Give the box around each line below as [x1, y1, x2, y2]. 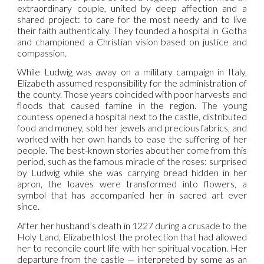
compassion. [17, 47, 67, 58]
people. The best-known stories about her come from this [17, 144, 247, 156]
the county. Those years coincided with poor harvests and [17, 88, 247, 100]
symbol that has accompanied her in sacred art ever [17, 189, 247, 201]
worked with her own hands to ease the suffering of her [17, 133, 247, 145]
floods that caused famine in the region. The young [17, 100, 247, 111]
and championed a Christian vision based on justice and [17, 36, 247, 47]
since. [17, 200, 40, 212]
